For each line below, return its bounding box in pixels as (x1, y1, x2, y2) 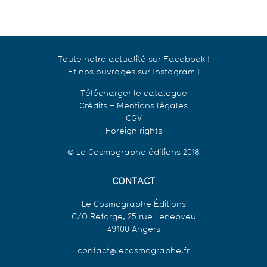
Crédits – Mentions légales (79, 102, 188, 111)
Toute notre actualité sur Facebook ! (57, 55, 210, 65)
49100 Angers (107, 225, 160, 235)
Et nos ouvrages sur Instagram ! (67, 68, 200, 77)
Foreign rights (105, 127, 162, 136)
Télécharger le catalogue (80, 89, 187, 99)
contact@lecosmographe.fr (77, 247, 190, 256)
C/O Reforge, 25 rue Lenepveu (71, 213, 196, 222)
